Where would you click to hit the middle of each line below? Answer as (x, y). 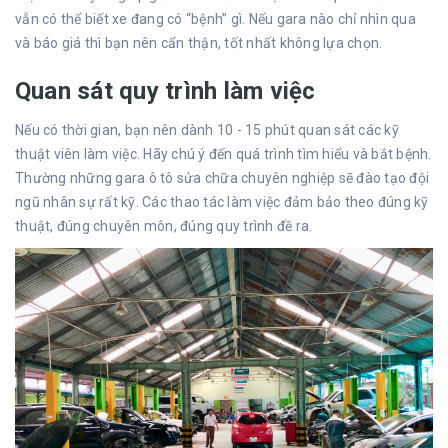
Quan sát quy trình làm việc (168, 90)
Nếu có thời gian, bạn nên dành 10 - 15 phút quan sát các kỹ (207, 129)
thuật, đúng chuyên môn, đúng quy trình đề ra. (164, 225)
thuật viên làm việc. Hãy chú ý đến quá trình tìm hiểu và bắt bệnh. (223, 153)
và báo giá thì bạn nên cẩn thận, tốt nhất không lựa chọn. (200, 42)
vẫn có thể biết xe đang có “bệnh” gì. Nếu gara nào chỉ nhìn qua (215, 18)
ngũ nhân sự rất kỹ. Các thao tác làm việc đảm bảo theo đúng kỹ (222, 201)
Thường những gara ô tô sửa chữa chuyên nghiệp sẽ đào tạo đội (222, 177)
